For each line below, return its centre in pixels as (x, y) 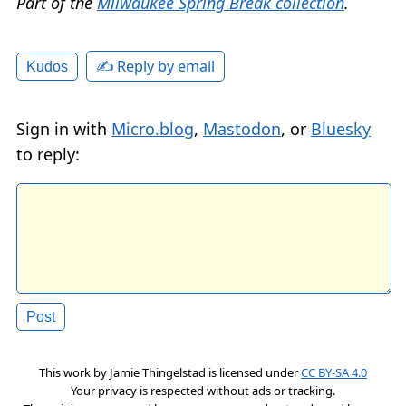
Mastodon (242, 128)
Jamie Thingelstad (158, 372)
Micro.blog (153, 128)
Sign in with (64, 128)
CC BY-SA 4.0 (334, 372)
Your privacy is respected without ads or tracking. (203, 390)
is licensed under (253, 372)
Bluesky (341, 128)
